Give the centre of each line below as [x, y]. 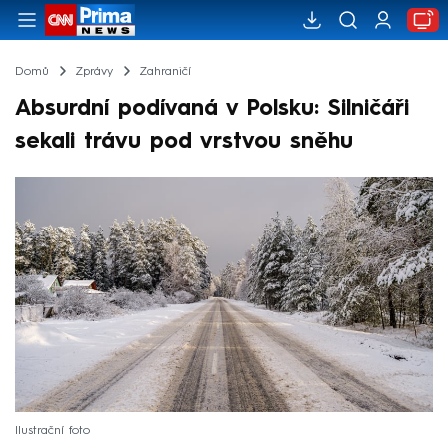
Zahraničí [164, 71]
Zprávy [93, 71]
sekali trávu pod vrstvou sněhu [184, 141]
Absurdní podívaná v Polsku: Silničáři [212, 108]
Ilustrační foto [52, 430]
